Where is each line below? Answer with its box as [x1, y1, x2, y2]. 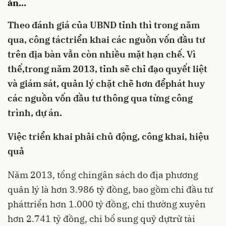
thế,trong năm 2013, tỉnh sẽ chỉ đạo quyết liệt [8, 63, 207, 75]
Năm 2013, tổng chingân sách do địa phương [8, 169, 198, 181]
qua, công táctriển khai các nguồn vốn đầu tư [8, 34, 205, 45]
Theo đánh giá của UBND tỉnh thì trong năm [8, 19, 200, 31]
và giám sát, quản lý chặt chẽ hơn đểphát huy [8, 78, 205, 89]
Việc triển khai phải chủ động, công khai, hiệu [8, 131, 209, 142]
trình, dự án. [8, 107, 62, 119]
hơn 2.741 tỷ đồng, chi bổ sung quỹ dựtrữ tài [8, 213, 195, 224]
